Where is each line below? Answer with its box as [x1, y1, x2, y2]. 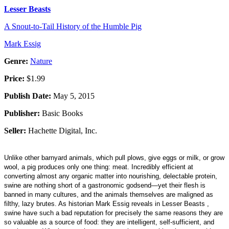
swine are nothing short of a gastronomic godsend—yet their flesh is [4, 181, 205, 189]
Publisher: [4, 108, 40, 118]
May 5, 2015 [51, 91, 95, 100]
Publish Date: [4, 91, 51, 100]
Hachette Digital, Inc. [26, 126, 97, 135]
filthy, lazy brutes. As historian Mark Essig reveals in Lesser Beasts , [4, 199, 209, 208]
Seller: [4, 126, 26, 135]
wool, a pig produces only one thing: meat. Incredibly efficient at [4, 163, 193, 171]
